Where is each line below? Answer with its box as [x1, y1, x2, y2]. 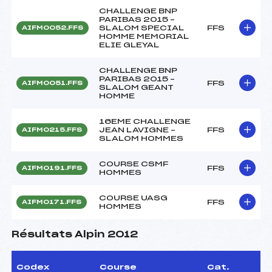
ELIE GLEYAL [99, 41, 159, 49]
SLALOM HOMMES [99, 134, 183, 142]
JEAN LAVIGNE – [99, 126, 175, 134]
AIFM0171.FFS [22, 199, 81, 205]
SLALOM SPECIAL [99, 24, 184, 32]
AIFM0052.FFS [22, 24, 83, 31]
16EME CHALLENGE [99, 117, 191, 125]
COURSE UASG [99, 194, 168, 202]
